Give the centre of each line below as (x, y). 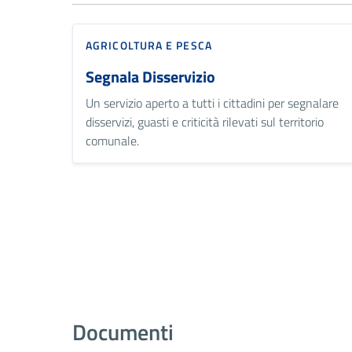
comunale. (112, 140)
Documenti (123, 332)
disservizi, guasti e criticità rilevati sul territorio (205, 121)
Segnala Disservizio (150, 76)
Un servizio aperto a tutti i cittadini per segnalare (212, 103)
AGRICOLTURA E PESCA (149, 45)
